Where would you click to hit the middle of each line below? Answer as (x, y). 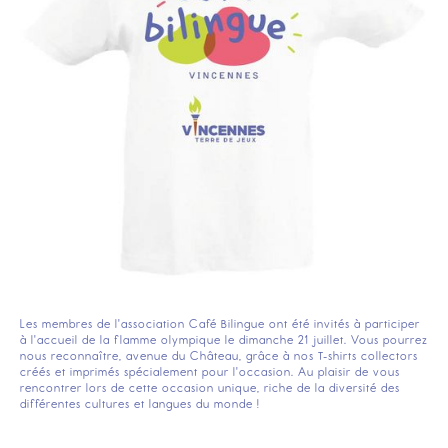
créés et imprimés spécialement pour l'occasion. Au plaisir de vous (210, 371)
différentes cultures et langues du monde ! (140, 403)
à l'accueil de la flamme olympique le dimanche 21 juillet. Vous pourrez (224, 339)
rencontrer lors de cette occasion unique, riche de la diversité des (210, 387)
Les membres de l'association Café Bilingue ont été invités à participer (220, 323)
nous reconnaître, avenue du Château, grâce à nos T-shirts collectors (219, 355)
